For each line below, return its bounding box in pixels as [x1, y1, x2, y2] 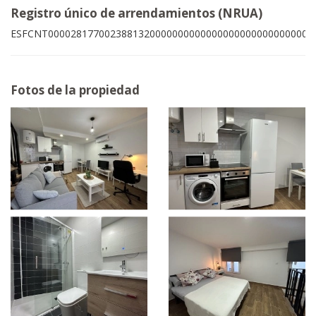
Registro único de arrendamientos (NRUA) [11, 5, 262, 21]
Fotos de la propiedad [11, 82, 140, 98]
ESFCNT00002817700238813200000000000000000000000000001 [11, 27, 313, 40]
